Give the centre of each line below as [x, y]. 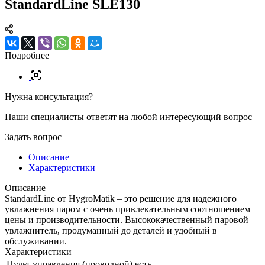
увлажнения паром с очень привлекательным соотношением [127, 209]
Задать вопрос [33, 137]
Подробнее [27, 55]
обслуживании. [36, 241]
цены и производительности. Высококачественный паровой [127, 219]
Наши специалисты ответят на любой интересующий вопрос [128, 117]
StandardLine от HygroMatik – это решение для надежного [121, 198]
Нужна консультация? [49, 96]
